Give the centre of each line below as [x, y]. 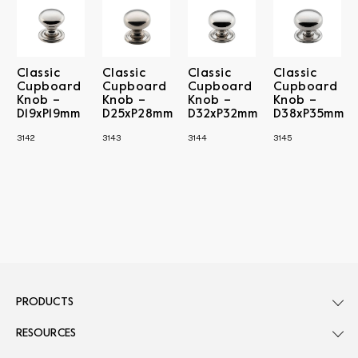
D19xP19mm [49, 114]
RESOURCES [46, 333]
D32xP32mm [223, 114]
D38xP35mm [309, 114]
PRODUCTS [45, 302]
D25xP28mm [138, 114]
